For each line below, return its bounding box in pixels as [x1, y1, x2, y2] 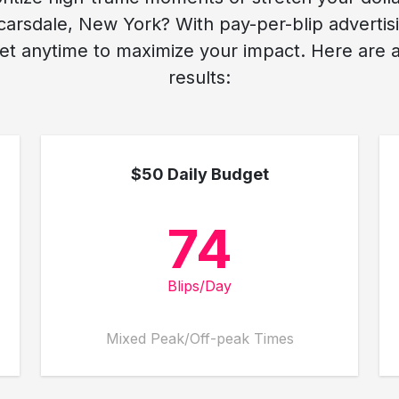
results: [168, 67, 231, 88]
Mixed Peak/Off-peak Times [105, 330, 294, 347]
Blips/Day [167, 277, 232, 295]
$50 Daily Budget [130, 165, 269, 183]
